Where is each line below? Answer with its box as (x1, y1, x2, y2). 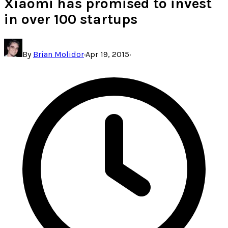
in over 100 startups (4, 11, 137, 28)
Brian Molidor (33, 49, 84, 60)
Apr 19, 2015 (85, 49, 129, 60)
